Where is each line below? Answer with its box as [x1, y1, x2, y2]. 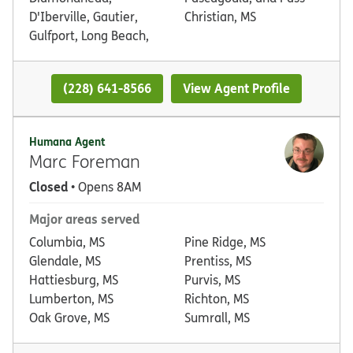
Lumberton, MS [29, 289, 113, 307]
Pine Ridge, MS [184, 232, 266, 251]
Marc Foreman [29, 149, 140, 173]
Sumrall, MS [184, 308, 250, 326]
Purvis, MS [184, 270, 240, 288]
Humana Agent [29, 132, 106, 150]
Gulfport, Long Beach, [29, 26, 149, 44]
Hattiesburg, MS [29, 270, 118, 288]
